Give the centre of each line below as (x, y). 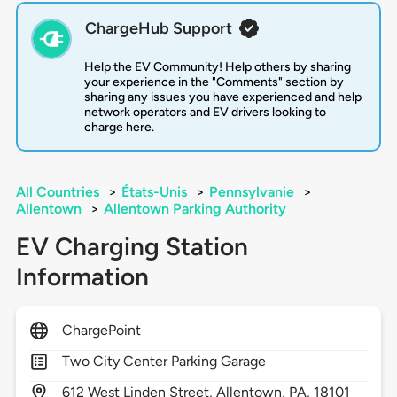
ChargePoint (101, 331)
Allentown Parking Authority (195, 209)
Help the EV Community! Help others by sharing (217, 67)
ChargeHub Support (158, 29)
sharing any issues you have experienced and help (222, 97)
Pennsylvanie (251, 192)
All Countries (57, 192)
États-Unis (154, 192)
